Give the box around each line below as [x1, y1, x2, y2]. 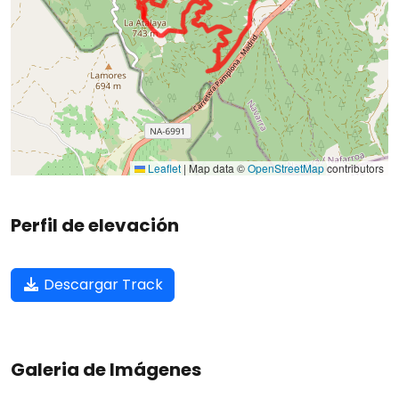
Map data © [186, 159, 248, 175]
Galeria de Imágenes [11, 356, 201, 382]
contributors [324, 159, 384, 175]
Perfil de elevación [11, 212, 179, 238]
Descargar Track [40, 273, 163, 295]
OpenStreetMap [248, 159, 324, 175]
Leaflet [145, 159, 181, 175]
